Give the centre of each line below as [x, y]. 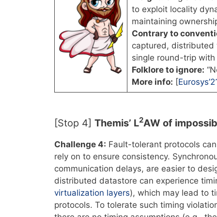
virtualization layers [92, 193]
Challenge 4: [80, 145]
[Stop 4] [74, 123]
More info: [152, 82]
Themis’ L [117, 123]
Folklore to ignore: [168, 70]
